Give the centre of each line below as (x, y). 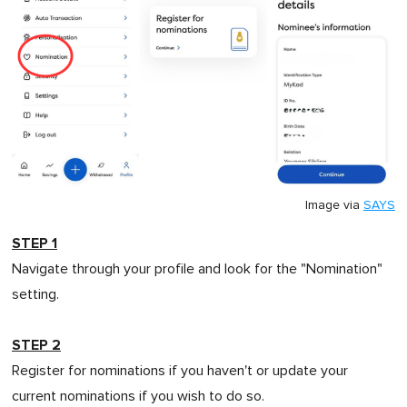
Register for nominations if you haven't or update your (180, 371)
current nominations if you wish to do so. (138, 397)
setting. (35, 295)
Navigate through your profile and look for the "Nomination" (197, 269)
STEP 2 (36, 346)
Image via (334, 206)
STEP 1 (35, 244)
